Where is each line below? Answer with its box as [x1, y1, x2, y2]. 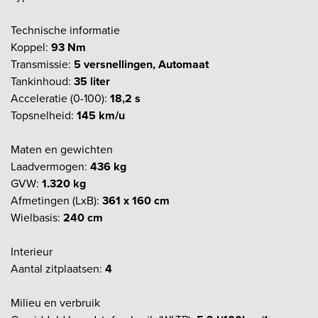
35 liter [74, 72, 110, 89]
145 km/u [77, 106, 125, 124]
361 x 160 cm [102, 192, 170, 209]
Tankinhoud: [11, 72, 74, 89]
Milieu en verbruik [11, 294, 100, 311]
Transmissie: [11, 55, 74, 72]
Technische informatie [11, 21, 120, 38]
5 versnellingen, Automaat [74, 55, 209, 72]
